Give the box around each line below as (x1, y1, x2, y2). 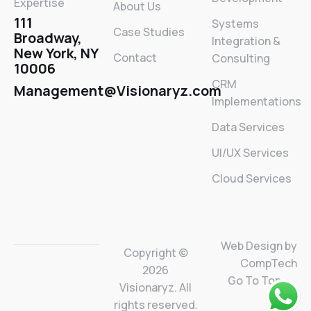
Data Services (212, 119, 285, 135)
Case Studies (112, 24, 185, 40)
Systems (212, 16, 260, 32)
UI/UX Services (212, 145, 289, 161)
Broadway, (14, 28, 82, 48)
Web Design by (221, 238, 298, 254)
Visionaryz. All (119, 280, 192, 296)
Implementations (212, 94, 302, 110)
